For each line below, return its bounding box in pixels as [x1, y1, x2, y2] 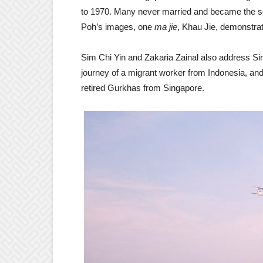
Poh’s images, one [81, 22, 154, 32]
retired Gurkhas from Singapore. [81, 83, 204, 93]
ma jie [154, 22, 177, 32]
